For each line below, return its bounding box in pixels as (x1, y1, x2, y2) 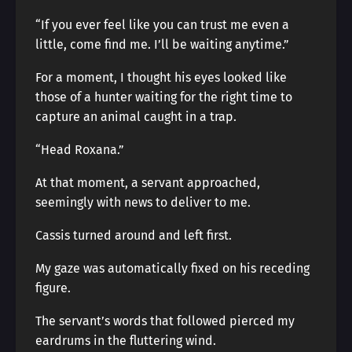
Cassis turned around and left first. (35, 228, 232, 243)
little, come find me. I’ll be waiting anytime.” (35, 37, 289, 52)
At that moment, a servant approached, (35, 175, 260, 190)
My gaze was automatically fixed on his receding (35, 261, 310, 276)
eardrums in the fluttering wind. (35, 333, 216, 348)
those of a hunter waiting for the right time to (35, 90, 292, 104)
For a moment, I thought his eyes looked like (35, 70, 287, 85)
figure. (35, 280, 71, 295)
